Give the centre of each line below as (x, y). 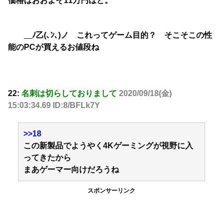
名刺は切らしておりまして (69, 93)
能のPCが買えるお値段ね (54, 47)
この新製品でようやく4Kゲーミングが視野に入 (108, 146)
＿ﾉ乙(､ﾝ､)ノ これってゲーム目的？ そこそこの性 (110, 35)
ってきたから (47, 158)
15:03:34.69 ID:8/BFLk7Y (54, 105)
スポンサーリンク (111, 191)
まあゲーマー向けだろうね (71, 170)
